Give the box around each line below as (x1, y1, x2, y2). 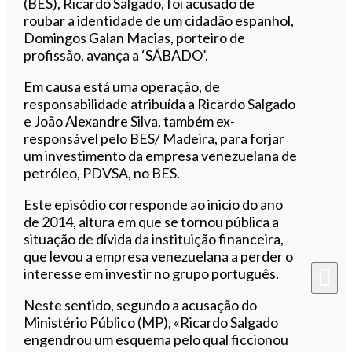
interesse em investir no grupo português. (24, 264, 280, 282)
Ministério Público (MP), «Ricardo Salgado (24, 313, 279, 331)
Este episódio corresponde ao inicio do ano (24, 195, 284, 213)
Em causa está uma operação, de (24, 77, 221, 95)
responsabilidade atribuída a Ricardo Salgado (24, 94, 296, 112)
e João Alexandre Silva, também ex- (24, 112, 236, 130)
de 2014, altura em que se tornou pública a (24, 212, 280, 230)
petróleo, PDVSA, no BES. (24, 163, 181, 181)
